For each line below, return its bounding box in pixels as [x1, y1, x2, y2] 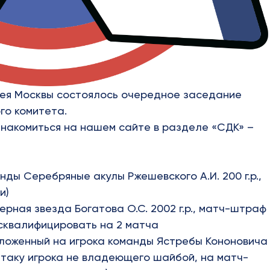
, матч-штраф [193, 201, 266, 215]
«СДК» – [212, 120, 254, 133]
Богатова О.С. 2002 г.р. [75, 201, 193, 215]
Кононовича [206, 234, 268, 247]
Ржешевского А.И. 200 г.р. [128, 169, 259, 182]
